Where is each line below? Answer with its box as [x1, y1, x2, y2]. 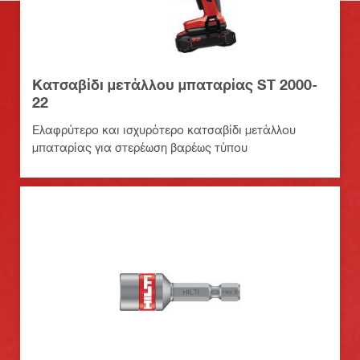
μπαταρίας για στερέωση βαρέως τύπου [32, 139, 247, 154]
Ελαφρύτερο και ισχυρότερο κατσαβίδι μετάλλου [32, 121, 296, 137]
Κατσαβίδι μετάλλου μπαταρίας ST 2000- [32, 75, 317, 93]
